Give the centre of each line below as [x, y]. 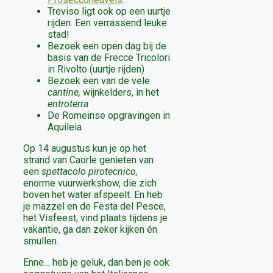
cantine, [64, 93]
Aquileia [65, 127]
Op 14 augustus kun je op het [85, 149]
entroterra [68, 104]
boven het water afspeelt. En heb [93, 195]
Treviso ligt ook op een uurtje [109, 12]
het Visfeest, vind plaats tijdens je [95, 218]
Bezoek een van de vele [99, 81]
